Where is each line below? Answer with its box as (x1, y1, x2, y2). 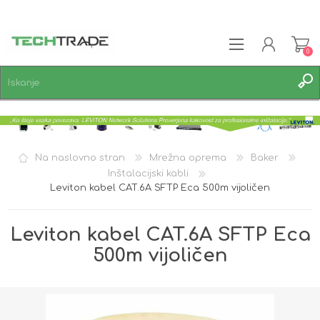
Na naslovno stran (34, 152, 125, 163)
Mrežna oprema (149, 152, 226, 163)
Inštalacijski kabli (107, 169, 189, 179)
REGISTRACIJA (31, 103, 92, 113)
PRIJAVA (31, 122, 64, 133)
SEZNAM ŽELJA (34, 141, 103, 152)
